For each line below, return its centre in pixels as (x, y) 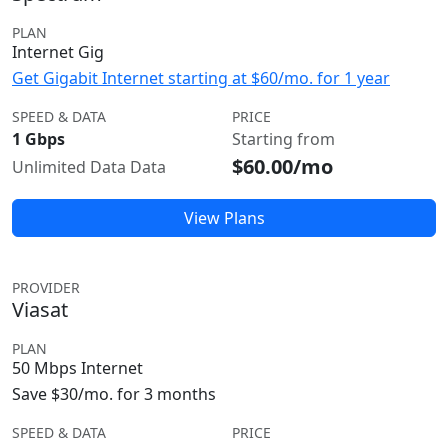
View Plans (224, 218)
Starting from (283, 139)
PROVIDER (46, 287)
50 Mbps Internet (77, 368)
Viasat (40, 309)
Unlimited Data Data (89, 167)
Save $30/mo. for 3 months (114, 394)
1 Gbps (38, 139)
